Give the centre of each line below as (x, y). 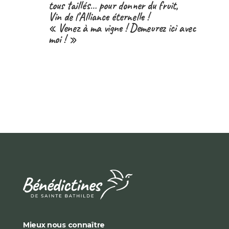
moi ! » (62, 39)
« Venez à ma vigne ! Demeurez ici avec (122, 28)
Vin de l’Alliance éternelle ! (99, 17)
